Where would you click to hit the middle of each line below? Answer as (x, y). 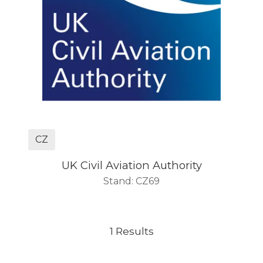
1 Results (131, 231)
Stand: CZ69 (131, 181)
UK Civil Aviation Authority (131, 166)
